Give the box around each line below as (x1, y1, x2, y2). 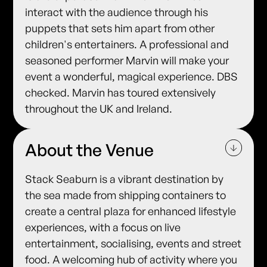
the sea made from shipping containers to (25, 188, 226, 202)
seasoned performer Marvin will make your (25, 54, 229, 67)
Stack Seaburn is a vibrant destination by (25, 172, 224, 186)
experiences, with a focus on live (25, 221, 181, 234)
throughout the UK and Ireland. (25, 102, 173, 116)
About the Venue (25, 139, 154, 161)
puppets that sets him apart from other (25, 21, 215, 35)
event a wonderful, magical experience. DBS (25, 70, 238, 83)
